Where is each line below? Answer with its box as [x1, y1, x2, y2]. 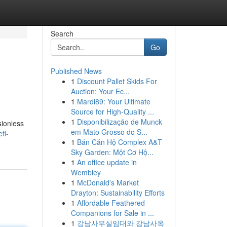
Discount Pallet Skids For [77, 76, 157, 86]
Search [50, 28, 73, 39]
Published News [50, 66, 102, 76]
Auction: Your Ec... [70, 86, 130, 96]
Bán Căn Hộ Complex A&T [77, 137, 162, 147]
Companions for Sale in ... [70, 208, 154, 218]
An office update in [77, 157, 137, 167]
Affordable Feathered [77, 198, 145, 208]
